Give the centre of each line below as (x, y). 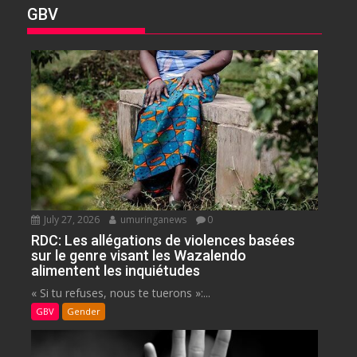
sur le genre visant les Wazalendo (139, 256)
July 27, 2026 (71, 220)
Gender (84, 312)
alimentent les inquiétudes (116, 271)
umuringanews (153, 220)
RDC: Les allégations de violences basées (163, 241)
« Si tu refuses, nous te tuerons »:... (121, 293)
